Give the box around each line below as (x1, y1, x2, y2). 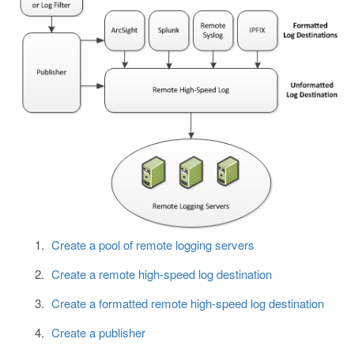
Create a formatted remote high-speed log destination (51, 295, 324, 312)
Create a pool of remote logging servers (51, 236, 254, 254)
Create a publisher (51, 324, 145, 341)
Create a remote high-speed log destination (51, 265, 272, 283)
